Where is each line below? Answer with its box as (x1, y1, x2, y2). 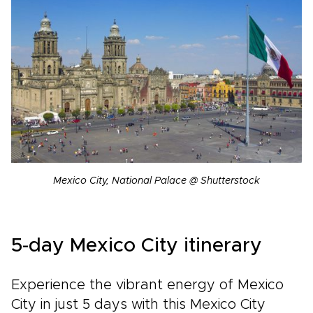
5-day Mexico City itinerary (11, 236, 262, 256)
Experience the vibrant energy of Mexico (11, 278, 284, 293)
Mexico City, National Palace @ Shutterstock (53, 176, 260, 187)
